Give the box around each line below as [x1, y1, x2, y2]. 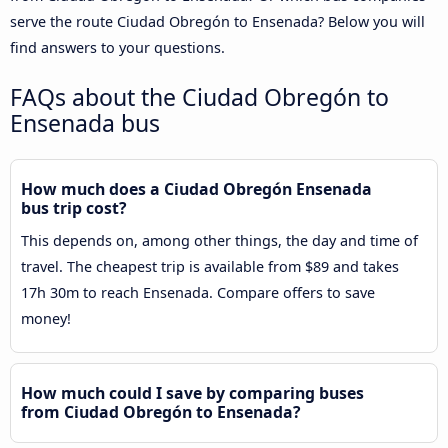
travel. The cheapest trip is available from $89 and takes [21, 257, 399, 277]
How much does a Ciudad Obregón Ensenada [21, 178, 372, 201]
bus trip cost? [21, 197, 127, 220]
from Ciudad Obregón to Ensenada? [21, 401, 301, 424]
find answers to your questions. [10, 38, 225, 57]
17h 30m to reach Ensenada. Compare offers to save [21, 283, 375, 303]
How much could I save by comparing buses [21, 382, 364, 405]
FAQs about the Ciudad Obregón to [10, 81, 389, 114]
